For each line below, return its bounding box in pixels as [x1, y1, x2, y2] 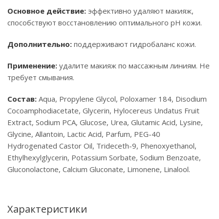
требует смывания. [7, 72, 74, 82]
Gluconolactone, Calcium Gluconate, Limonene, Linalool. [7, 164, 190, 174]
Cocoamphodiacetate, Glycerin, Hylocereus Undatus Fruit [7, 106, 199, 115]
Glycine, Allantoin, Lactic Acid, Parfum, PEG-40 [7, 129, 160, 139]
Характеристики [7, 202, 87, 216]
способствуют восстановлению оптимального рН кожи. [7, 18, 202, 27]
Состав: [7, 94, 37, 104]
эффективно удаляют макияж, [86, 6, 194, 16]
